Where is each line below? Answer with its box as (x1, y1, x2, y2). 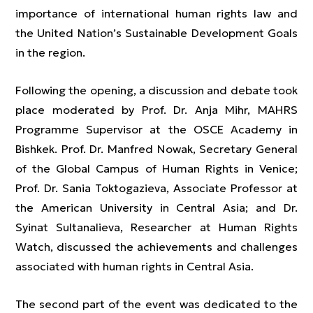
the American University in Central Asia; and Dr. (15, 201, 298, 214)
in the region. (15, 45, 85, 59)
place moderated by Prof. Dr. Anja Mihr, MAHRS (15, 103, 298, 117)
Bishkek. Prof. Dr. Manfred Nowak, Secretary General (15, 142, 298, 156)
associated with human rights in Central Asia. (15, 259, 254, 273)
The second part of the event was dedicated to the (15, 297, 298, 311)
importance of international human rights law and (15, 6, 298, 20)
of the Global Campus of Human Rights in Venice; (15, 161, 298, 175)
